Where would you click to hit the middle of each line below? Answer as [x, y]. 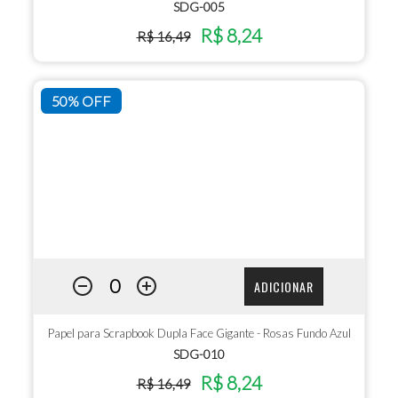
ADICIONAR [283, 287]
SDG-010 [199, 354]
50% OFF [82, 100]
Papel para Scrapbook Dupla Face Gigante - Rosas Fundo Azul [199, 333]
